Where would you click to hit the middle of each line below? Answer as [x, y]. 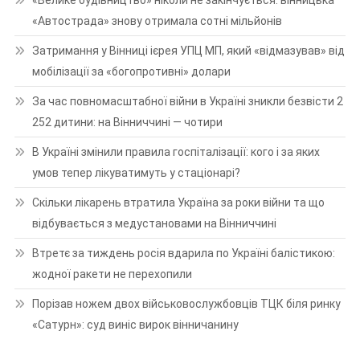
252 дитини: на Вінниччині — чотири [127, 122]
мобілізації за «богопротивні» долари [131, 71]
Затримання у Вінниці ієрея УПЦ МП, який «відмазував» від [188, 50]
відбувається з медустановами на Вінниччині [154, 223]
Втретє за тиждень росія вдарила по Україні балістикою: [183, 253]
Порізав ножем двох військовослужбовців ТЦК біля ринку [186, 303]
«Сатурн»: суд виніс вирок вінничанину [135, 324]
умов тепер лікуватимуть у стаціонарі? [136, 172]
